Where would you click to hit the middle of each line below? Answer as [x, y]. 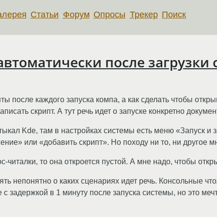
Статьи [45, 14]
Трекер [144, 14]
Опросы [110, 14]
